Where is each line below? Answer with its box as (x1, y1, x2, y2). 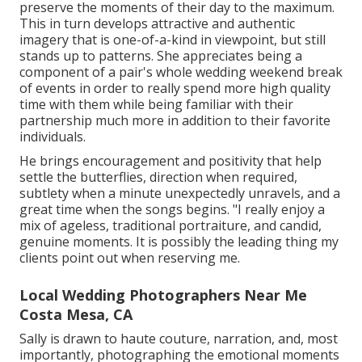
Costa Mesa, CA (19, 304, 133, 324)
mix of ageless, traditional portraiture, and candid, (19, 216, 322, 234)
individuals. (19, 127, 86, 145)
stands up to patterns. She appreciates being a (19, 46, 302, 65)
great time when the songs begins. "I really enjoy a (19, 200, 325, 218)
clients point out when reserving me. (19, 248, 240, 267)
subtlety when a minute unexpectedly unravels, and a (19, 183, 340, 202)
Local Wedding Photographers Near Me (19, 284, 307, 305)
